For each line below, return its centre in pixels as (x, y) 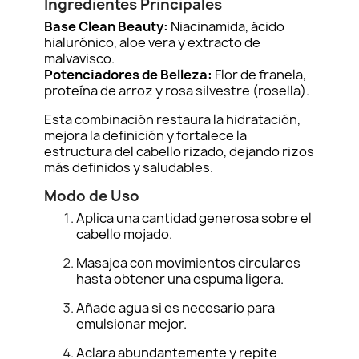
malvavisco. (79, 58)
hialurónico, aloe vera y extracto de (152, 42)
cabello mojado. (124, 234)
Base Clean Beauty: (106, 26)
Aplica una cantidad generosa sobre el (194, 218)
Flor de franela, (259, 75)
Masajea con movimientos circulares (188, 263)
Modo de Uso (92, 196)
